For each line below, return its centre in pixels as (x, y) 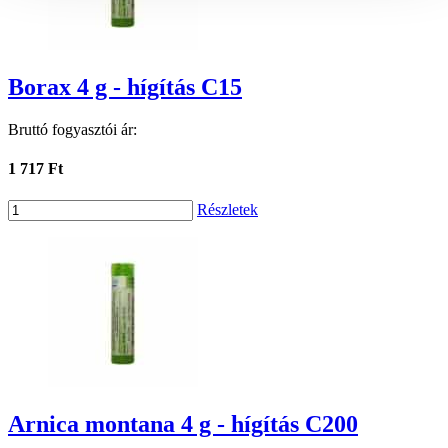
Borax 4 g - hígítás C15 (125, 87)
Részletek (227, 209)
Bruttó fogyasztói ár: (72, 130)
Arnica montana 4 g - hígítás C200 (183, 423)
